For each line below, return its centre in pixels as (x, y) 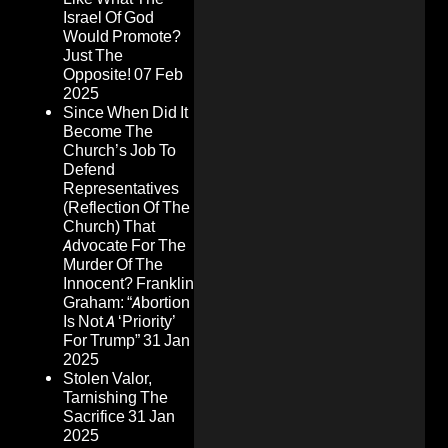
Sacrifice (94, 417)
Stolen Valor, (107, 379)
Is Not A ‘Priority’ (119, 322)
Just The (93, 56)
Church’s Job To (119, 151)
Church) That (109, 227)
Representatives (121, 189)
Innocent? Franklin (128, 284)
